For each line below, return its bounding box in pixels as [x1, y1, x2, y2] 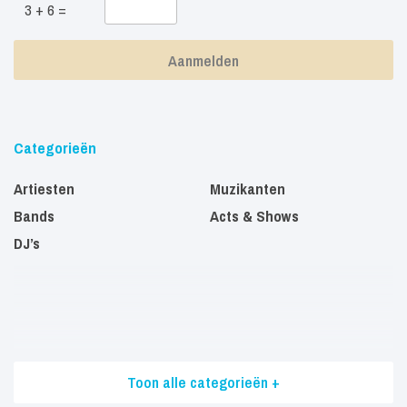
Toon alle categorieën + [127, 371, 280, 392]
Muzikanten [210, 177, 285, 199]
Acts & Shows [210, 204, 299, 226]
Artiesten [14, 177, 74, 199]
